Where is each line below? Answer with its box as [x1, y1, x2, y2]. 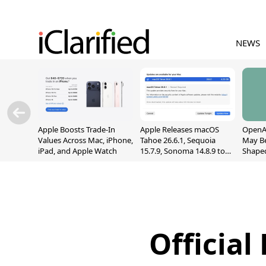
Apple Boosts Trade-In [38, 124, 115, 135]
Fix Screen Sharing [140, 156, 205, 167]
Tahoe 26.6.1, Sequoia [140, 135, 216, 145]
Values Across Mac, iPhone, [38, 135, 133, 145]
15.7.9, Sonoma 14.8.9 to [140, 145, 225, 156]
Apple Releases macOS [140, 124, 219, 135]
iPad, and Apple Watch [38, 145, 117, 156]
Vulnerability [140, 167, 185, 178]
